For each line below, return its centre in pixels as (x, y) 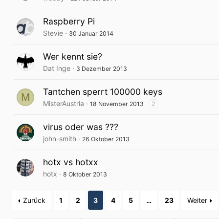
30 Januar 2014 (91, 33)
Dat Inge (57, 68)
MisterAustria (64, 103)
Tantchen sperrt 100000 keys (103, 92)
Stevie (53, 33)
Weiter (197, 200)
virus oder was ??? (81, 127)
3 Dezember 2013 (102, 69)
